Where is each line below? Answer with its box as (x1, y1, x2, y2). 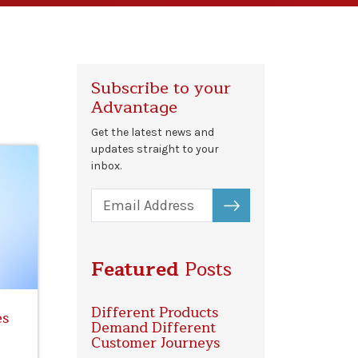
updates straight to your (91, 141, 220, 156)
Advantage (91, 93, 178, 121)
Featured (91, 253, 180, 286)
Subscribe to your (91, 74, 232, 101)
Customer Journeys (91, 331, 221, 356)
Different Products (91, 300, 219, 325)
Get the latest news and (91, 125, 215, 139)
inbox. (91, 158, 122, 173)
